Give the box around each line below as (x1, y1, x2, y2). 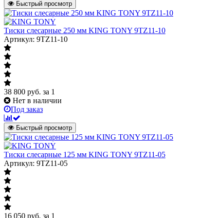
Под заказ (11, 105, 43, 113)
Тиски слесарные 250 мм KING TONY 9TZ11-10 (4, 26, 165, 35)
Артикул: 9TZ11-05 (4, 159, 68, 167)
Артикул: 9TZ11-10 (4, 35, 68, 43)
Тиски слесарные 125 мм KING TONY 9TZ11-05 (4, 150, 165, 159)
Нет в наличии (13, 96, 62, 105)
